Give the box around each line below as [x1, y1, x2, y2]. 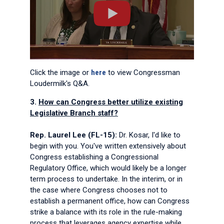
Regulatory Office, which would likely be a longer [30, 163, 186, 172]
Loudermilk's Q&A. [30, 79, 89, 88]
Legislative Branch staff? [30, 108, 118, 117]
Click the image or [30, 68, 89, 77]
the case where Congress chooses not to [30, 185, 167, 194]
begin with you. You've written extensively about [30, 141, 186, 150]
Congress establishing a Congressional [30, 152, 158, 161]
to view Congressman [108, 68, 180, 77]
